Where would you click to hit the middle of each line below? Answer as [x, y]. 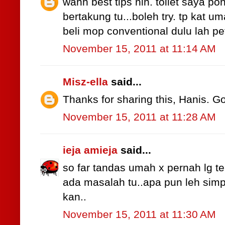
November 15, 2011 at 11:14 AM [139, 49]
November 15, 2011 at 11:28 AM [139, 117]
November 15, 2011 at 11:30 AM [139, 215]
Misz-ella [85, 82]
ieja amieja [90, 150]
